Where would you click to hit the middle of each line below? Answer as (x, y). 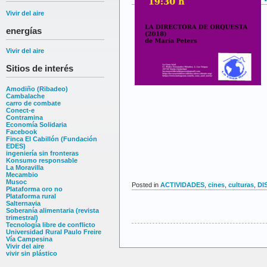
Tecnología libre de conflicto (51, 224)
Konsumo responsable (42, 160)
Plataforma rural (31, 196)
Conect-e (20, 110)
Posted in (146, 184)
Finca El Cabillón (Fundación (52, 139)
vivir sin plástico (32, 253)
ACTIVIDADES (182, 184)
